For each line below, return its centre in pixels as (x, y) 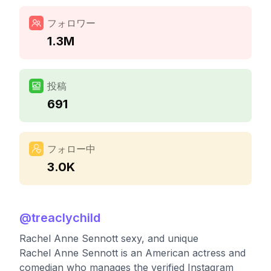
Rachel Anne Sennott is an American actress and (132, 253)
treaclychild (66, 218)
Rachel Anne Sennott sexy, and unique (109, 238)
